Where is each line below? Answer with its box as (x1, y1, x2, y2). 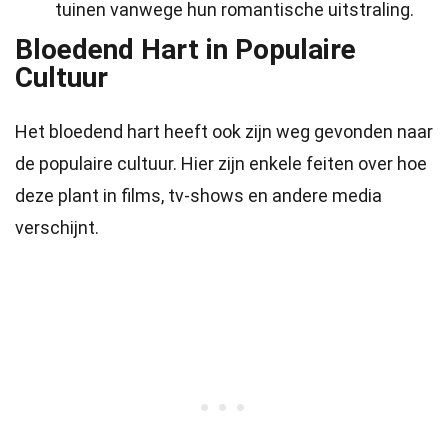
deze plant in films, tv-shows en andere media (15, 185, 382, 206)
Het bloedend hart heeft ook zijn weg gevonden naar (15, 121, 433, 142)
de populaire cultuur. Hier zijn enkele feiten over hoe (15, 153, 427, 174)
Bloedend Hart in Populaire (15, 33, 356, 66)
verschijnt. (15, 217, 99, 238)
